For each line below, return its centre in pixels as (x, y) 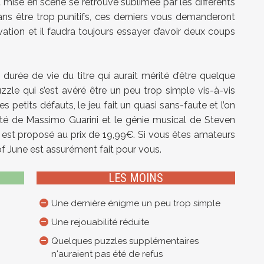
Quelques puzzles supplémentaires (125, 241)
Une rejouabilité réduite (100, 222)
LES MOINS (136, 178)
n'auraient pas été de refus (107, 254)
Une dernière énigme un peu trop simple (136, 204)
